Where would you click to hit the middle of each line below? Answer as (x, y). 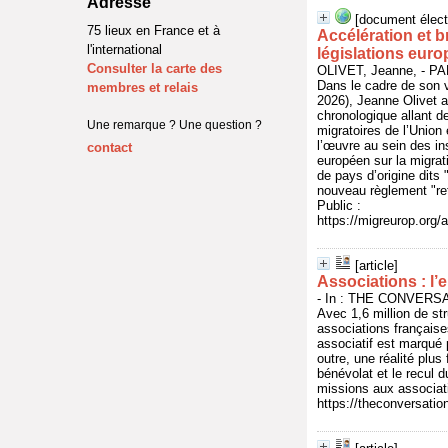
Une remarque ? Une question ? (174, 125)
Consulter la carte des (154, 68)
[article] (376, 265)
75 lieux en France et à (153, 30)
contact (109, 147)
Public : (339, 205)
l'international (124, 49)
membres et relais (142, 87)
